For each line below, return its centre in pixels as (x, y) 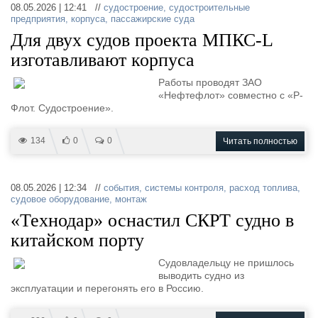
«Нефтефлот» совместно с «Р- (231, 95)
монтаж (131, 199)
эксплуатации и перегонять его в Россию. (107, 288)
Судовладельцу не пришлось (226, 263)
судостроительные (209, 7)
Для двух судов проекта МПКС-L (142, 40)
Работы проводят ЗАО (210, 82)
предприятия (38, 19)
